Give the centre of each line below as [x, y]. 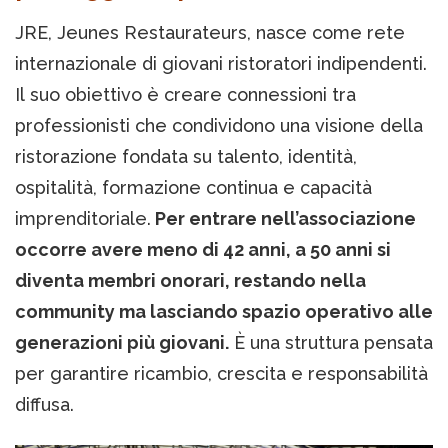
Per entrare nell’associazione [283, 219]
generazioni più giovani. [122, 343]
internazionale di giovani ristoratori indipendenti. [221, 64]
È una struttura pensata [331, 343]
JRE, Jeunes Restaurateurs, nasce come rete [210, 33]
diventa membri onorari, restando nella [190, 281]
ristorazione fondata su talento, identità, [186, 157]
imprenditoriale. [83, 219]
